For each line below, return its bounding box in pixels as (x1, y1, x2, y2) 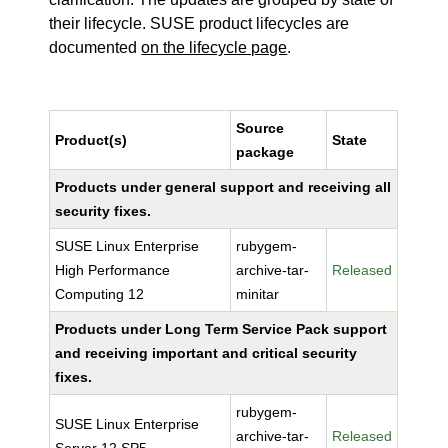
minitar (236, 286, 280, 302)
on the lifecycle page (141, 39, 288, 56)
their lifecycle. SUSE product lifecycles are (49, 15, 350, 32)
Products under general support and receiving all (55, 179, 392, 195)
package (236, 144, 295, 160)
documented (49, 39, 142, 56)
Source (236, 120, 285, 136)
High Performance (55, 262, 171, 278)
